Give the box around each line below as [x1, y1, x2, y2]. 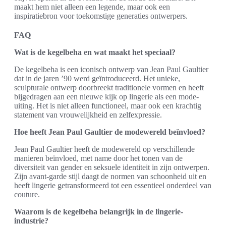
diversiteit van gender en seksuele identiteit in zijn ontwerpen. [14, 163, 209, 172]
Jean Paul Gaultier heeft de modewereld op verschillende [14, 145, 195, 153]
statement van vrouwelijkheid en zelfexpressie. [14, 110, 162, 119]
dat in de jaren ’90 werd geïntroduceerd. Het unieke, [14, 74, 180, 83]
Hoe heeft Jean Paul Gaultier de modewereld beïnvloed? [14, 128, 205, 136]
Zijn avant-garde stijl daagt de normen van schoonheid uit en [14, 172, 206, 181]
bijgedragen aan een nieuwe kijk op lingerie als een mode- [14, 92, 199, 101]
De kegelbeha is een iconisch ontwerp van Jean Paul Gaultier [14, 65, 208, 74]
